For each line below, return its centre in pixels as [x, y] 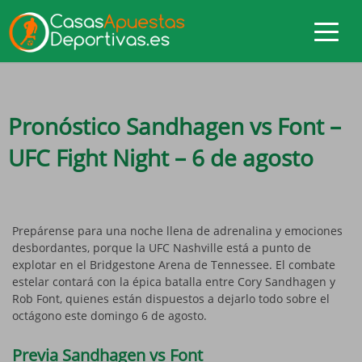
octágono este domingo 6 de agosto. [109, 315]
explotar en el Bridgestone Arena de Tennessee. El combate [174, 264]
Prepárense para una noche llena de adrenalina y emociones [177, 230]
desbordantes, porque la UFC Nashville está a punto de [162, 247]
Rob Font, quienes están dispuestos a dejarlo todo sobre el [171, 298]
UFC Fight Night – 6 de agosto [161, 157]
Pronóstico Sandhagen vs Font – [175, 126]
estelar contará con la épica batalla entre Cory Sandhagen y [174, 281]
